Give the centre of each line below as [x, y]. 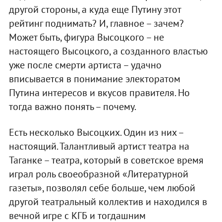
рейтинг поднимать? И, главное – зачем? [96, 23]
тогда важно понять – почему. [72, 106]
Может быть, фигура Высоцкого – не [86, 37]
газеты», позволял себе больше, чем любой [102, 188]
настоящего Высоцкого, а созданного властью [108, 51]
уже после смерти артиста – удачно [85, 65]
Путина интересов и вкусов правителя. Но [99, 92]
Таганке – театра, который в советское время [106, 160]
